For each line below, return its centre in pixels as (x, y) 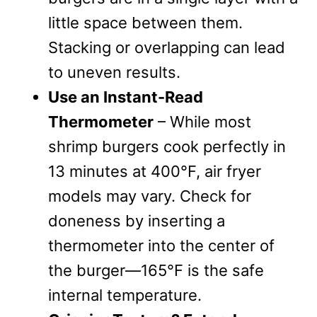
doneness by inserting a (137, 220)
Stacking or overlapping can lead (167, 47)
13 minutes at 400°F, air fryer (155, 171)
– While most (202, 121)
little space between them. (145, 22)
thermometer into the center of (161, 245)
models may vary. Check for (150, 196)
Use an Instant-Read (126, 97)
